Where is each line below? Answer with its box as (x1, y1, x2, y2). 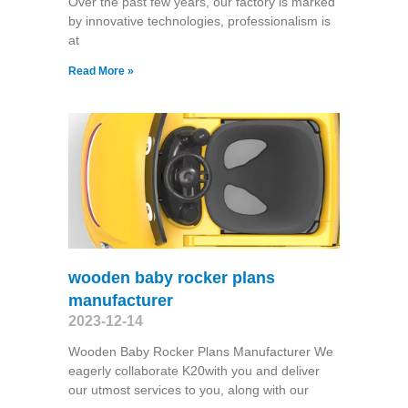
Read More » (67, 64, 134, 77)
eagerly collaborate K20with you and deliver (67, 363, 320, 379)
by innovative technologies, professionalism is (67, 13, 331, 28)
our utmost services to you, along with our (67, 382, 309, 398)
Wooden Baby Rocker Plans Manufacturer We (67, 344, 333, 360)
